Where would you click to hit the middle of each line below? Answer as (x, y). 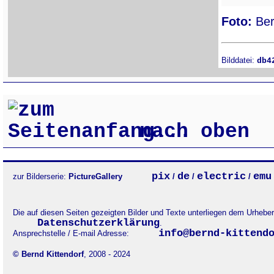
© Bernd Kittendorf (48, 254)
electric (221, 177)
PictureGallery (99, 177)
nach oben (188, 132)
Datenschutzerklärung (98, 223)
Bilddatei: (239, 60)
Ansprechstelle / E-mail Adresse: (75, 234)
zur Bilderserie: (41, 177)
